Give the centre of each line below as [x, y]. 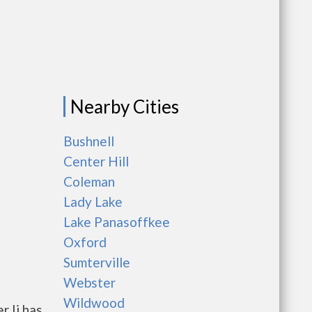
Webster [89, 282]
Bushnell [89, 141]
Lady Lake [93, 202]
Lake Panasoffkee [117, 222]
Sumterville [97, 262]
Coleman [89, 181]
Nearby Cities [125, 107]
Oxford [85, 242]
